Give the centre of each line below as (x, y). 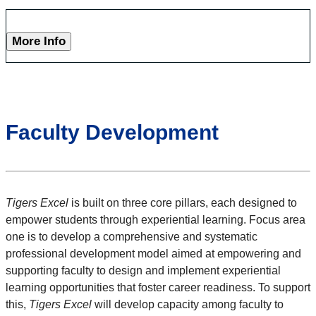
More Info (39, 42)
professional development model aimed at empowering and (153, 254)
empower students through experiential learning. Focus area (156, 220)
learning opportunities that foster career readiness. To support (158, 288)
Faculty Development (112, 133)
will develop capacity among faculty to (188, 305)
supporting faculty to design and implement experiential (143, 271)
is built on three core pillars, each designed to (184, 203)
